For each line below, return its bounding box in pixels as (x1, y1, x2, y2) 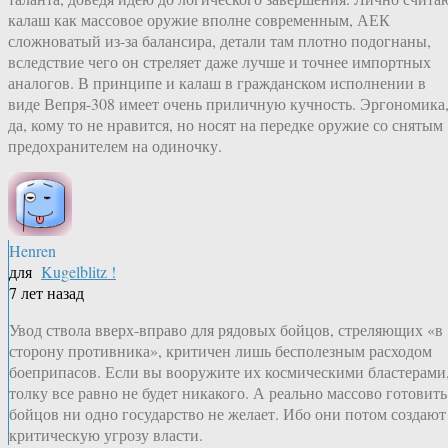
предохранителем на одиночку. (8, 135, 222, 157)
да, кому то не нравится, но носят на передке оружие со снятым (8, 114, 443, 136)
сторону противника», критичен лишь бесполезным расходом (9, 340, 432, 362)
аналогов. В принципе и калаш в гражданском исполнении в (8, 72, 426, 94)
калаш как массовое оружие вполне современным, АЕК (8, 9, 390, 31)
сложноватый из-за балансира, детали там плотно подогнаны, (8, 30, 431, 52)
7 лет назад (9, 282, 84, 304)
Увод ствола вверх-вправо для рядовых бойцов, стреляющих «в (9, 319, 443, 341)
